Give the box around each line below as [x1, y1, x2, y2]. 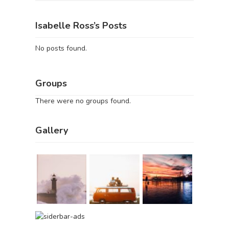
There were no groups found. [35, 96, 131, 106]
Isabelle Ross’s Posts [35, 19, 127, 32]
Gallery [35, 124, 68, 136]
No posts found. [35, 43, 87, 53]
